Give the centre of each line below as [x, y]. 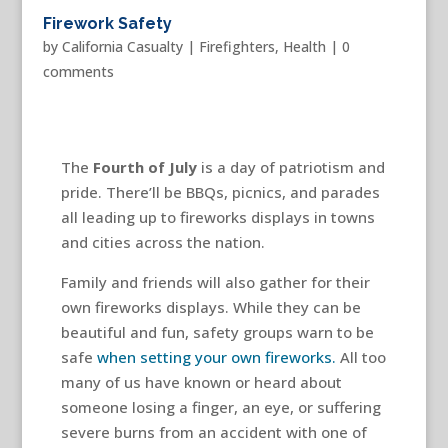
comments [78, 72]
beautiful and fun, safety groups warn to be [217, 332]
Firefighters [236, 47]
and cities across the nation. [162, 242]
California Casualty [122, 47]
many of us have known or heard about [201, 382]
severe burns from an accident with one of [213, 432]
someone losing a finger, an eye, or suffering [220, 407]
